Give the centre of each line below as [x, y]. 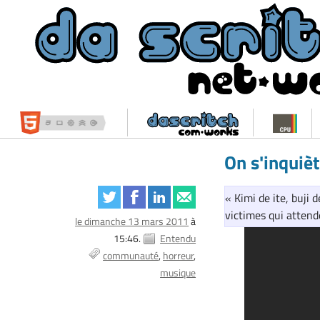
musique [178, 273]
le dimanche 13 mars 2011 [132, 221]
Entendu [178, 239]
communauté [131, 256]
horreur [179, 256]
